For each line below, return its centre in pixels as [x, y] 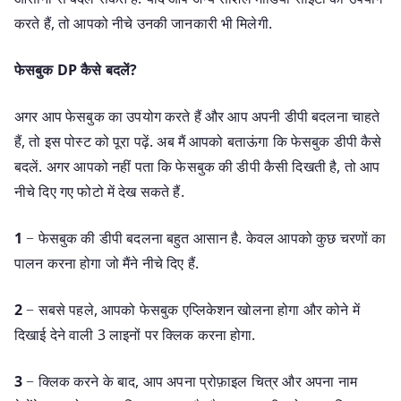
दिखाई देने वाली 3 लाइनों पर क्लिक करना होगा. [135, 334]
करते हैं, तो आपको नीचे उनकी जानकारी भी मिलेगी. [143, 23]
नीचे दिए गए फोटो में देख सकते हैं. [99, 191]
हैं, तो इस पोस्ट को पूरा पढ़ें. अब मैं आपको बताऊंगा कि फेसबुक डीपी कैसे [198, 141]
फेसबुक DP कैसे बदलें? [76, 69]
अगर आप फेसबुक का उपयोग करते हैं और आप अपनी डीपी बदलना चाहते [197, 116]
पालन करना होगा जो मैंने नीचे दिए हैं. [107, 263]
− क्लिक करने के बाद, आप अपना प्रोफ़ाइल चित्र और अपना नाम [190, 381]
